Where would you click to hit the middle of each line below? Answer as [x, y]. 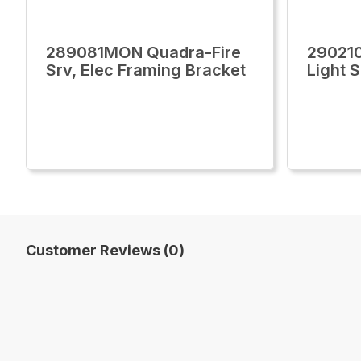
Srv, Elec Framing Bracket [146, 70]
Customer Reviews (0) [105, 250]
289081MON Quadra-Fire [143, 52]
